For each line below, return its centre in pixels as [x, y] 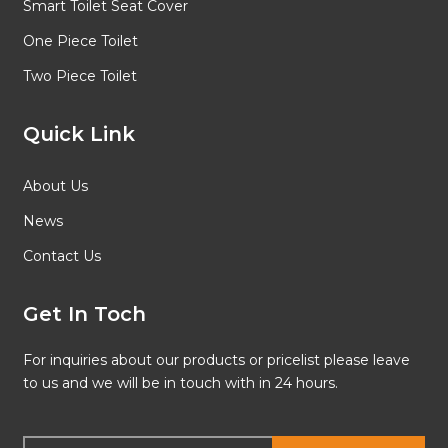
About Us [55, 186]
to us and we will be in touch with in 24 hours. [180, 383]
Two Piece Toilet [79, 76]
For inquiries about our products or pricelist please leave [216, 360]
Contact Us [61, 256]
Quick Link [78, 134]
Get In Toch [84, 314]
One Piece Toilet [80, 41]
